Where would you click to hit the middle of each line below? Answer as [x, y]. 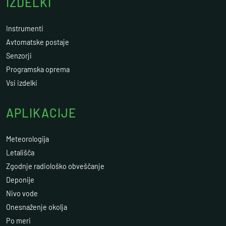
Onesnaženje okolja [37, 207]
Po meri [18, 221]
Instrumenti [25, 29]
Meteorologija [27, 139]
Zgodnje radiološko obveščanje [55, 166]
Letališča [20, 153]
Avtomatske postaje [38, 42]
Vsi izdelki [22, 83]
